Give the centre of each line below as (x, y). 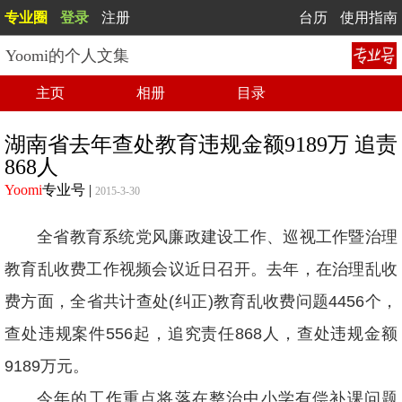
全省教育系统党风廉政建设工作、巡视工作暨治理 (217, 237)
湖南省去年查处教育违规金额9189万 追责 (201, 144)
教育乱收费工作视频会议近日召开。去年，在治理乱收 (201, 269)
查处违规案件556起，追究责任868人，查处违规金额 (201, 334)
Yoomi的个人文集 (67, 56)
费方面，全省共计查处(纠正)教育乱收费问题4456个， (201, 301)
